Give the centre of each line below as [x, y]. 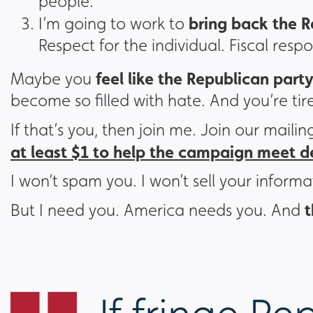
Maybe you [51, 79]
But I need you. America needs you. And [158, 210]
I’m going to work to [114, 24]
